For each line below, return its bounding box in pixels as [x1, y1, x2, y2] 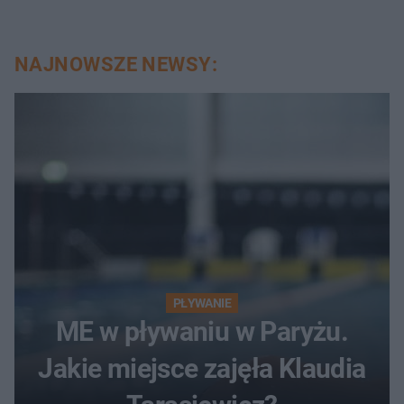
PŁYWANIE [172, 296, 232, 311]
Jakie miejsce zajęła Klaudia [38, 353, 366, 385]
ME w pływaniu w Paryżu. [55, 316, 349, 348]
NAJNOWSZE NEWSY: [14, 53, 218, 77]
